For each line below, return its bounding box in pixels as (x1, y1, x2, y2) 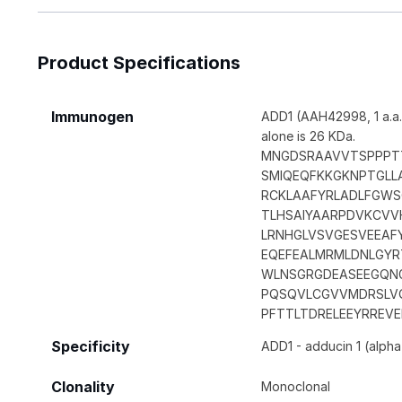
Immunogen (51, 108, 134, 126)
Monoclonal (261, 378, 331, 394)
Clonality (51, 378, 115, 396)
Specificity (51, 337, 130, 355)
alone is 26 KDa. (261, 127, 356, 144)
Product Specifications (38, 51, 240, 74)
